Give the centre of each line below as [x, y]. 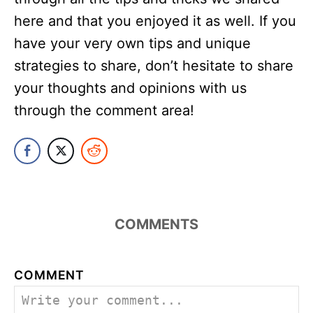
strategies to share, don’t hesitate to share [154, 65]
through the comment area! [104, 110]
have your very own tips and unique [132, 43]
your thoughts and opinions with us [130, 88]
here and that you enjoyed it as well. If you [155, 21]
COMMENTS [156, 224]
